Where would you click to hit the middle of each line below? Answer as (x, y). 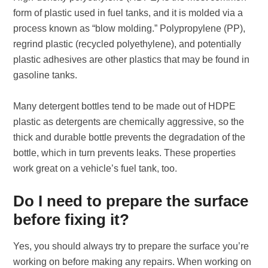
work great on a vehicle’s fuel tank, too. (97, 168)
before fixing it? (71, 220)
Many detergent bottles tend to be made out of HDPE (125, 106)
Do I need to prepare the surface (131, 201)
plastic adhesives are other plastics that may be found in (132, 60)
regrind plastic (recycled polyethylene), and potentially (127, 44)
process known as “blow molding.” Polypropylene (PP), (130, 28)
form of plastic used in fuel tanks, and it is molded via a (128, 13)
